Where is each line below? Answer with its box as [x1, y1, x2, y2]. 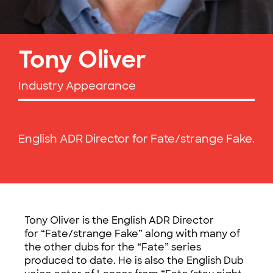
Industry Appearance [18, 79, 136, 93]
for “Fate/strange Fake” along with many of [24, 227, 240, 240]
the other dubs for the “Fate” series [24, 241, 201, 253]
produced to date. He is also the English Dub [24, 254, 244, 267]
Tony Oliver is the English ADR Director [24, 214, 214, 227]
